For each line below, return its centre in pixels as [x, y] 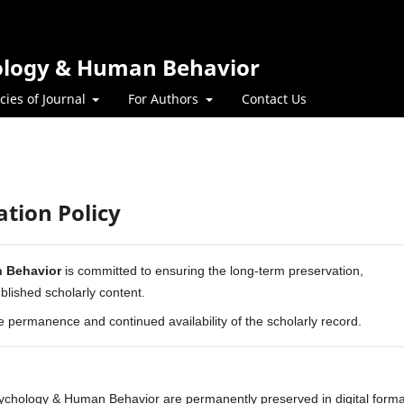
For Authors [165, 98]
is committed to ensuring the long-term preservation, [212, 270]
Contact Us [274, 98]
